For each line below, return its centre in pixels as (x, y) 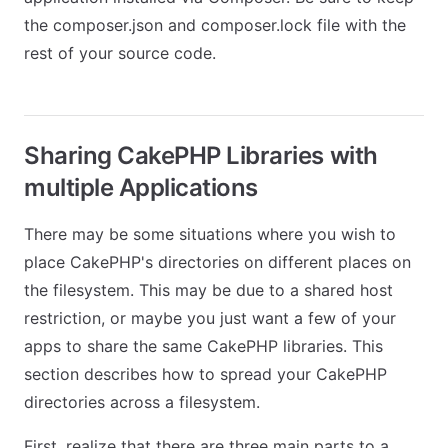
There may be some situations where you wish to (210, 234)
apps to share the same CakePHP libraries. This (203, 346)
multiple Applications (141, 187)
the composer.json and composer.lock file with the (215, 25)
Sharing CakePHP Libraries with (201, 155)
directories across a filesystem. (142, 402)
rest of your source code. (120, 53)
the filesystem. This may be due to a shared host (208, 290)
